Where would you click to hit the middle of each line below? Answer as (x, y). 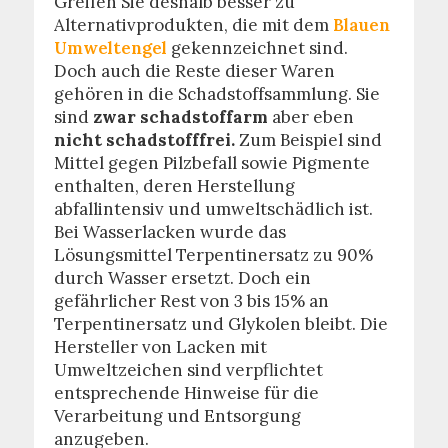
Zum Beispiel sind (308, 140)
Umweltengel (110, 48)
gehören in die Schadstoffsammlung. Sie (216, 94)
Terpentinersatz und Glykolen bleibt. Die (220, 324)
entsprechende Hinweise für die (186, 393)
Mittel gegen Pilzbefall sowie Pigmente (211, 163)
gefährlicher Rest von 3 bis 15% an (191, 301)
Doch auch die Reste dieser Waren (194, 71)
